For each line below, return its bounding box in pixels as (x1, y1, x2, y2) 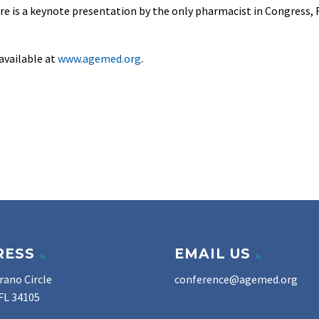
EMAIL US (174, 246, 251, 263)
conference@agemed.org (174, 272, 298, 287)
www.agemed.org (58, 51, 141, 66)
